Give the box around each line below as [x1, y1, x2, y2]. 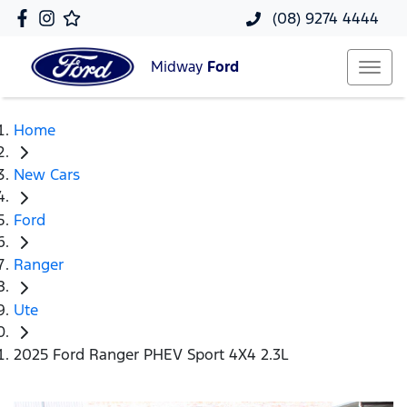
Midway [151, 57, 207, 77]
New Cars [14, 164, 80, 185]
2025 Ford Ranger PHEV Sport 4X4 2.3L [14, 344, 289, 365]
